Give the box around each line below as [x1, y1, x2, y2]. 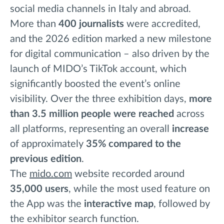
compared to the [108, 139, 181, 149]
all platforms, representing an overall [10, 124, 172, 134]
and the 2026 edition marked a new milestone [10, 34, 211, 44]
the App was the [10, 199, 84, 209]
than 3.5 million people [10, 109, 111, 119]
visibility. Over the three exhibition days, [10, 94, 189, 104]
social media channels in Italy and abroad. [10, 4, 191, 14]
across [174, 109, 204, 119]
